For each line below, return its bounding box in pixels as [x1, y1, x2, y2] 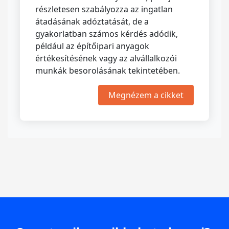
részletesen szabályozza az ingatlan [35, 4, 173, 15]
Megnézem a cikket [108, 89, 184, 101]
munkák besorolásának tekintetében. [35, 65, 180, 76]
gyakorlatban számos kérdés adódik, [35, 28, 178, 39]
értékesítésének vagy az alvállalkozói [35, 53, 177, 64]
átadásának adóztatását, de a [35, 16, 149, 27]
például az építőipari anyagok [35, 40, 149, 52]
